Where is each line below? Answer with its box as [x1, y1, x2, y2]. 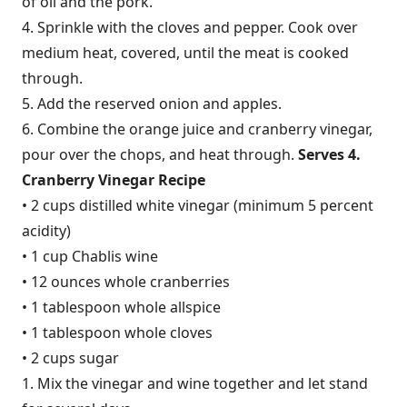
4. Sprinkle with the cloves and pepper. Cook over [22, 17, 358, 37]
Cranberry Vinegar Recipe [22, 170, 205, 190]
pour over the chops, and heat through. [22, 144, 298, 164]
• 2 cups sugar [22, 348, 119, 368]
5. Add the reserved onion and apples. [22, 94, 282, 114]
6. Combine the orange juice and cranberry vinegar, [22, 119, 372, 139]
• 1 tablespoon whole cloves [22, 323, 213, 342]
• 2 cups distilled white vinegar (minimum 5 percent [22, 195, 373, 215]
